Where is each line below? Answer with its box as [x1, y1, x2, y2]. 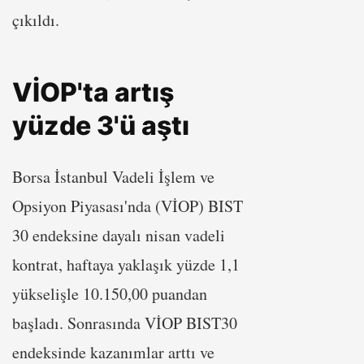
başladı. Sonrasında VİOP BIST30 [12, 311, 237, 334]
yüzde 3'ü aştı [12, 109, 189, 141]
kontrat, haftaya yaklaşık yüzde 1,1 [12, 253, 240, 275]
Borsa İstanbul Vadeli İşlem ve [12, 165, 214, 188]
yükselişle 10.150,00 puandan [12, 282, 207, 305]
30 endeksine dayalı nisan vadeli [12, 223, 225, 246]
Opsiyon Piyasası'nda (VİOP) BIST [12, 194, 243, 217]
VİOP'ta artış [12, 76, 174, 108]
